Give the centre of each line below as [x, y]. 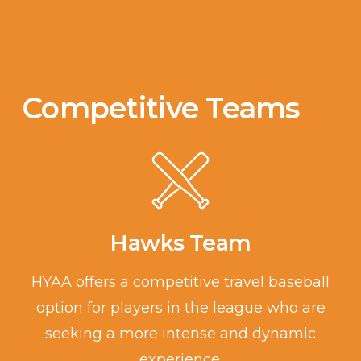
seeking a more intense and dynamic [180, 333]
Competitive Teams [161, 108]
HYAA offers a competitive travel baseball [180, 282]
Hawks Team [180, 243]
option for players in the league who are [180, 307]
